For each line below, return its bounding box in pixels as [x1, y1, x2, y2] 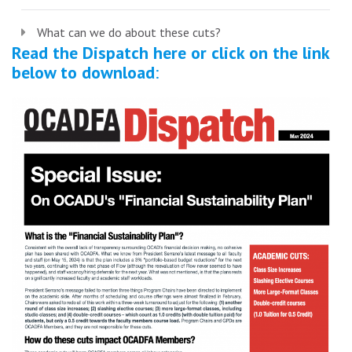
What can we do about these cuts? [37, 24, 221, 41]
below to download [12, 61, 155, 84]
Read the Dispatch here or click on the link [12, 42, 329, 64]
